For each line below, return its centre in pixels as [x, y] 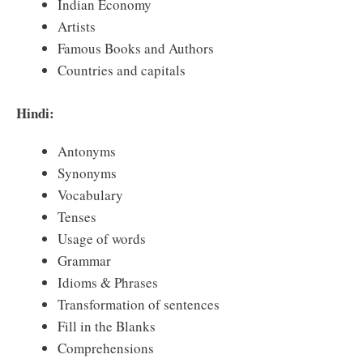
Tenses [77, 216]
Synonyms [87, 173]
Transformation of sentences [139, 304]
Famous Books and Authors [136, 49]
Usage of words [102, 238]
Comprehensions [106, 348]
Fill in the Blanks [107, 326]
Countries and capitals [122, 70]
